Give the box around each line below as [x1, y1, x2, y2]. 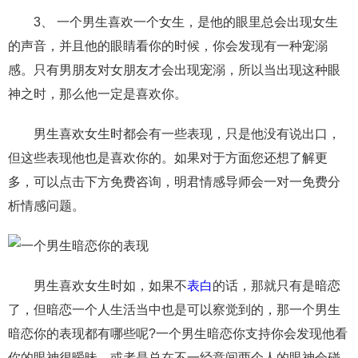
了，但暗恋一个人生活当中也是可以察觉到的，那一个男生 [8, 303, 340, 316]
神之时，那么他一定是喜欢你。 [8, 87, 187, 101]
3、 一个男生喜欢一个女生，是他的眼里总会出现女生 [8, 15, 338, 29]
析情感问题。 [8, 199, 85, 213]
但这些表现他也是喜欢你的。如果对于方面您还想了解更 [8, 151, 328, 165]
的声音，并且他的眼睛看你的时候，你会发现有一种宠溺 [8, 39, 328, 53]
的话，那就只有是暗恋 [213, 279, 340, 292]
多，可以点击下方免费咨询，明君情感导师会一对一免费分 [8, 175, 340, 189]
